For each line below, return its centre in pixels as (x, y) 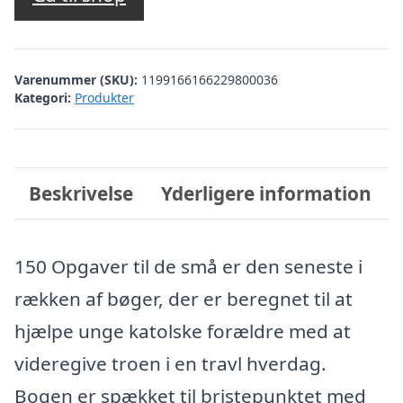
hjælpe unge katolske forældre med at (183, 331)
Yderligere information (267, 193)
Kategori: (43, 97)
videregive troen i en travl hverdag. (170, 363)
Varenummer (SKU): (78, 79)
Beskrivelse (81, 193)
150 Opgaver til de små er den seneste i (188, 266)
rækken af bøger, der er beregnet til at (184, 299)
